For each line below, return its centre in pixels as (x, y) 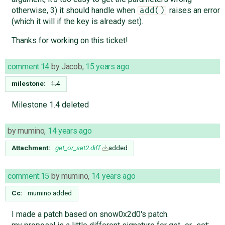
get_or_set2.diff (78, 147)
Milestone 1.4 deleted (50, 104)
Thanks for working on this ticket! (70, 40)
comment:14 (29, 66)
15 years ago (107, 66)
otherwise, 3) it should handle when (74, 10)
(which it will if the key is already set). (77, 21)
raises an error (193, 10)
